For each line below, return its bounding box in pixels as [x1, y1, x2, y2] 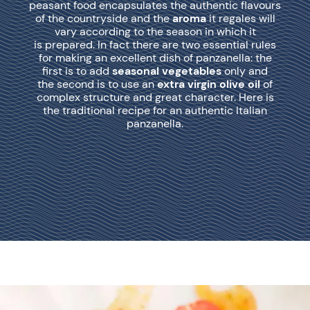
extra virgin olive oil [157, 77, 260, 91]
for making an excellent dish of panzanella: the [38, 51, 272, 65]
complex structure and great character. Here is [36, 90, 274, 104]
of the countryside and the [35, 11, 172, 26]
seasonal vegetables [109, 64, 224, 78]
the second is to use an [37, 77, 157, 91]
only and [224, 64, 268, 78]
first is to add [42, 64, 109, 78]
